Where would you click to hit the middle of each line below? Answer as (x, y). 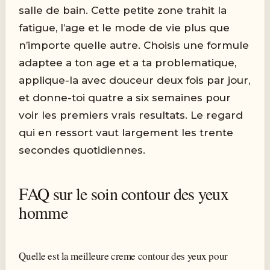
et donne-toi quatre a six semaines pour (125, 97)
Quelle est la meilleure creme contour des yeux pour (123, 256)
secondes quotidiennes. (82, 150)
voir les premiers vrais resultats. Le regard (131, 115)
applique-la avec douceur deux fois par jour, (135, 80)
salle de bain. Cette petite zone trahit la (123, 10)
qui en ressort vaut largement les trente (126, 132)
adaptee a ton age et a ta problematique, (128, 62)
